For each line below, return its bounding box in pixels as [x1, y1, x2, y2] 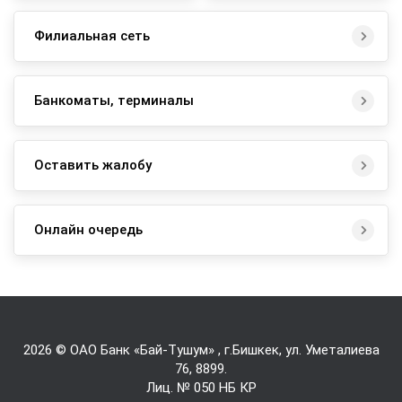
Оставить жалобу [34, 157, 152, 174]
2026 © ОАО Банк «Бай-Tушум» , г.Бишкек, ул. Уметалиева [22, 341, 380, 358]
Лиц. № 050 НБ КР [145, 379, 257, 396]
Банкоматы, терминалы [34, 92, 194, 109]
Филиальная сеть [34, 28, 150, 45]
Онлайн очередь [34, 222, 143, 239]
